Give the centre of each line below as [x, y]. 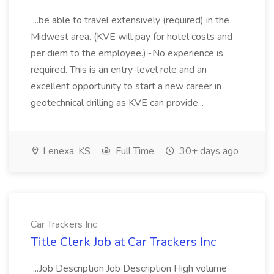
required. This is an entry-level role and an [119, 70]
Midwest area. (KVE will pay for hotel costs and [131, 37]
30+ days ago [208, 151]
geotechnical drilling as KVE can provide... [118, 103]
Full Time [134, 151]
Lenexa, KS [65, 151]
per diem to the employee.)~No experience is [127, 53]
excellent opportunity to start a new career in [126, 86]
